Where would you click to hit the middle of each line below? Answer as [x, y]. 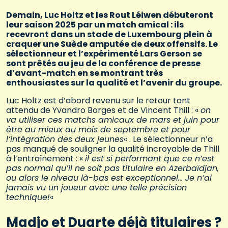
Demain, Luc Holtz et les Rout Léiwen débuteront [110, 15]
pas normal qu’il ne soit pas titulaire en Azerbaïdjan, [112, 168]
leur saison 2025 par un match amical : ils [95, 25]
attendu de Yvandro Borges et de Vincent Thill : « [103, 110]
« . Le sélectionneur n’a [168, 139]
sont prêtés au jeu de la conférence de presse [103, 64]
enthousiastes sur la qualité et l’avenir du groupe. [114, 83]
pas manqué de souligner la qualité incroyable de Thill [113, 149]
